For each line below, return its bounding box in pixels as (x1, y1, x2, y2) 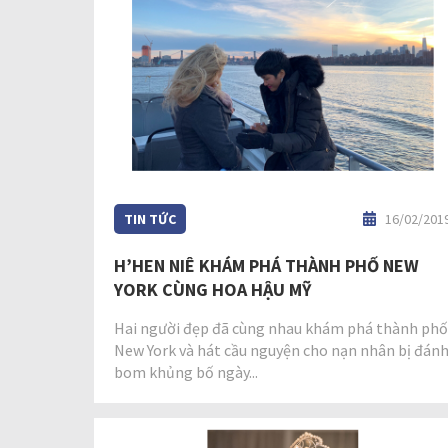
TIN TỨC (124, 209, 176, 228)
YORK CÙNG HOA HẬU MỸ (114, 277, 311, 301)
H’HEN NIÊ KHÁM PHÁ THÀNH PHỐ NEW (114, 253, 419, 277)
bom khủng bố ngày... (114, 361, 258, 382)
